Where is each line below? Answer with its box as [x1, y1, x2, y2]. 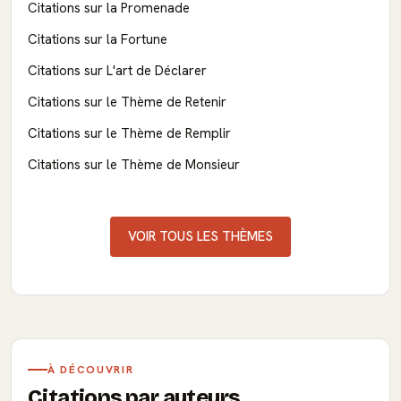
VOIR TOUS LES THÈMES [128, 226, 273, 245]
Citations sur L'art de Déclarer [28, 61, 207, 80]
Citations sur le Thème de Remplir [28, 124, 231, 142]
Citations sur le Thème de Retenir [28, 92, 226, 111]
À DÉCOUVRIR [47, 362, 134, 377]
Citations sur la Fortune [28, 30, 167, 48]
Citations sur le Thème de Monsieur [28, 155, 240, 174]
